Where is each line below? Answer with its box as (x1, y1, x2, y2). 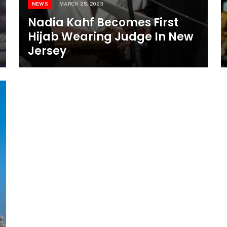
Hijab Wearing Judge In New (27, 29, 194, 45)
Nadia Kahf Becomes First (27, 15, 178, 31)
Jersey (27, 43, 66, 59)
